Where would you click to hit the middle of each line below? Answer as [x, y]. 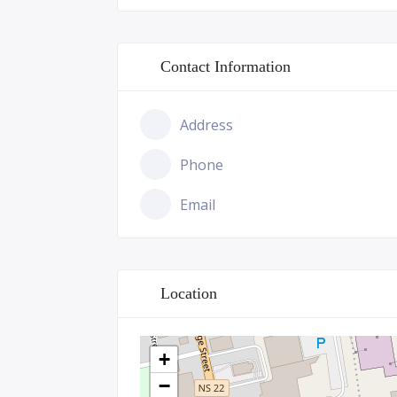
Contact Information [226, 66]
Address [206, 125]
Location [189, 293]
